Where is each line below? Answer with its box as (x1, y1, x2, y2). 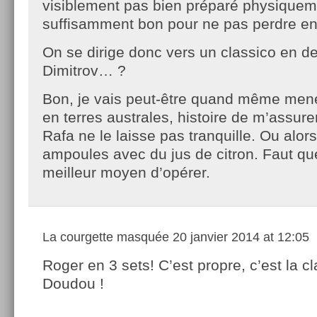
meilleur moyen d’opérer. (42, 163, 210, 180)
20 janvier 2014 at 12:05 (169, 229, 309, 244)
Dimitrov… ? (42, 62, 126, 79)
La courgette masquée (42, 229, 169, 244)
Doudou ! (42, 275, 104, 292)
